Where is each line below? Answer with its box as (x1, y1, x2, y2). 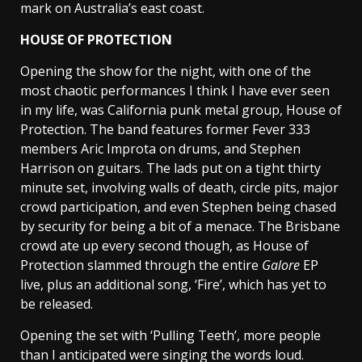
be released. (20, 295, 93, 314)
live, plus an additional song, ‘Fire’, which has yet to (20, 276, 326, 294)
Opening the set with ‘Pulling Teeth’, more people (20, 326, 321, 345)
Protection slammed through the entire (20, 256, 262, 275)
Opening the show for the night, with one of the (20, 62, 311, 81)
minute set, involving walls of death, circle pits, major (20, 179, 339, 197)
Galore (262, 256, 300, 275)
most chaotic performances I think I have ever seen (20, 82, 330, 100)
